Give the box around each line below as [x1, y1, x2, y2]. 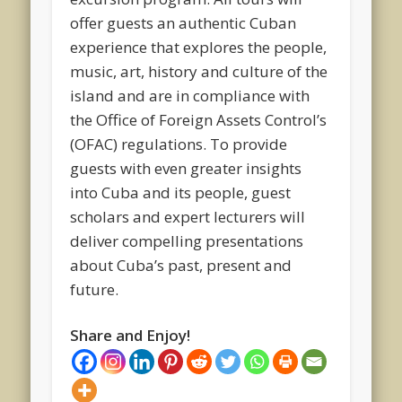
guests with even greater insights [70, 157, 302, 179]
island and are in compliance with [70, 84, 310, 106]
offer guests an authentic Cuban [70, 12, 297, 33]
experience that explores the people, [70, 36, 328, 57]
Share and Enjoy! [70, 324, 191, 345]
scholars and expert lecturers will [70, 205, 306, 227]
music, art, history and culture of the [70, 60, 328, 82]
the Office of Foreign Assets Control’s [70, 109, 328, 130]
